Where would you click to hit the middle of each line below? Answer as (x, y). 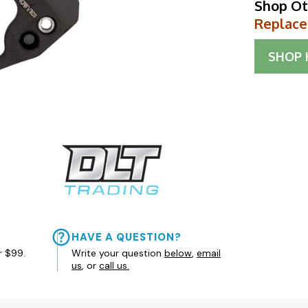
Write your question (118, 253)
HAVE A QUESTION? (126, 238)
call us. (114, 266)
